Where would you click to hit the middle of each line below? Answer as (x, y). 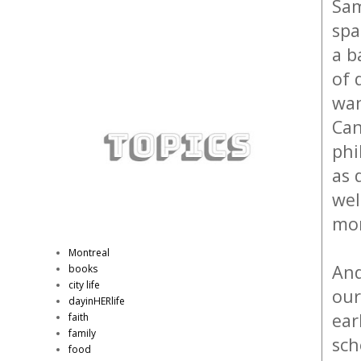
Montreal (89, 253)
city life (84, 285)
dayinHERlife (97, 301)
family (82, 333)
